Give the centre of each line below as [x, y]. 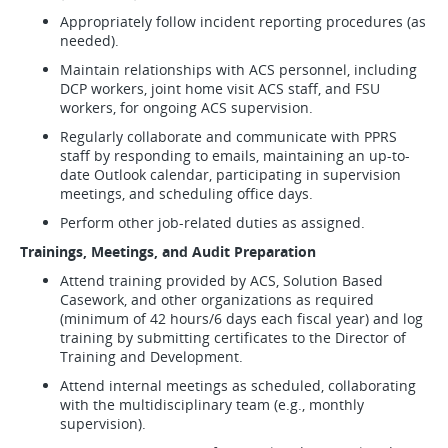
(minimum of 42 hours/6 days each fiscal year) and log [241, 318]
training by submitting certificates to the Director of [233, 337]
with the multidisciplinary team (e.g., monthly [212, 404]
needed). [91, 40]
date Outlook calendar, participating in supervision [230, 174]
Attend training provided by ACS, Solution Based [221, 280]
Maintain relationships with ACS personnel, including [238, 69]
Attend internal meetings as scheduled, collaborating [238, 385]
